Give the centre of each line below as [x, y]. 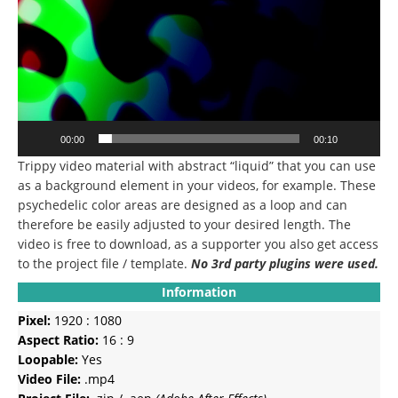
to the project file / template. [104, 263]
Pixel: [34, 320]
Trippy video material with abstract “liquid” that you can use [197, 165]
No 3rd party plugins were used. [285, 263]
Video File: [49, 378]
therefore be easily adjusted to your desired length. [171, 224]
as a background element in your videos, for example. [177, 185]
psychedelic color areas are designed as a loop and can [183, 204]
